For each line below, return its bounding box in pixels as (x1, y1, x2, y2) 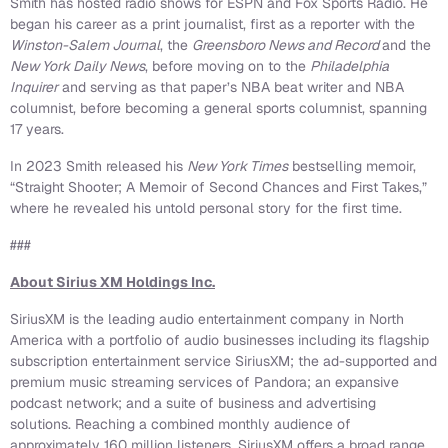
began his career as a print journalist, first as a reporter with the (10, 14, 415, 33)
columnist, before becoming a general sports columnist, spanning (10, 98, 427, 117)
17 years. (10, 119, 64, 138)
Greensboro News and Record (192, 35, 382, 54)
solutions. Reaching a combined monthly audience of (10, 414, 351, 433)
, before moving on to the (145, 56, 310, 75)
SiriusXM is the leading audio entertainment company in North (10, 309, 404, 328)
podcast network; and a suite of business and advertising (10, 393, 376, 412)
